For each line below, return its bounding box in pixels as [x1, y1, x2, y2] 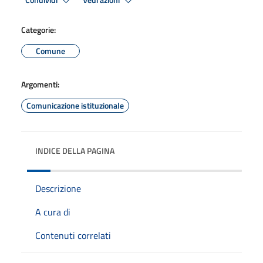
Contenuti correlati [35, 228, 111, 242]
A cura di [35, 204, 70, 219]
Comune [36, 44, 65, 57]
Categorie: [21, 23, 56, 36]
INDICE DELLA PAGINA [35, 144, 114, 157]
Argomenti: [21, 77, 59, 90]
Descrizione [35, 181, 81, 195]
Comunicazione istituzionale [26, 99, 124, 112]
